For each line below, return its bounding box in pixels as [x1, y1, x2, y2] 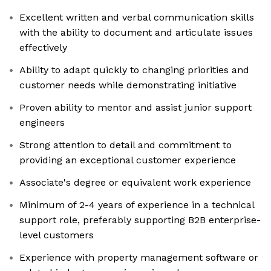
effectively [19, 42, 67, 54]
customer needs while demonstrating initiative [19, 79, 237, 91]
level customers [19, 229, 94, 241]
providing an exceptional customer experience [19, 154, 236, 166]
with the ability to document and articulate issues [19, 27, 253, 39]
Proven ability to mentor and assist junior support [19, 102, 252, 114]
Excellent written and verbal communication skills [19, 11, 254, 24]
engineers [19, 117, 65, 129]
